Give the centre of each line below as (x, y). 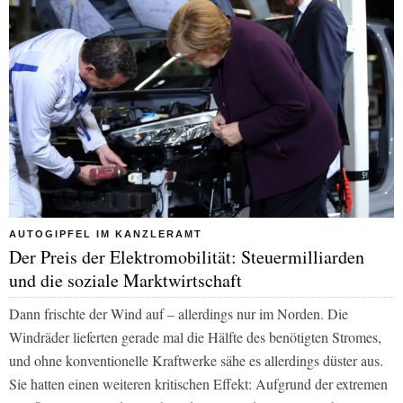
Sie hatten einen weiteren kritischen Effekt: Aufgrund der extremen (198, 383)
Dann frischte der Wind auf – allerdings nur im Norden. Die (179, 313)
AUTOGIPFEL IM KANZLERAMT (106, 233)
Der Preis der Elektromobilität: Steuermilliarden (187, 256)
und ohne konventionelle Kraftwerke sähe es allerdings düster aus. (196, 360)
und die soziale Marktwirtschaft (125, 280)
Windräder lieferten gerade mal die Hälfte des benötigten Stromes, (195, 336)
